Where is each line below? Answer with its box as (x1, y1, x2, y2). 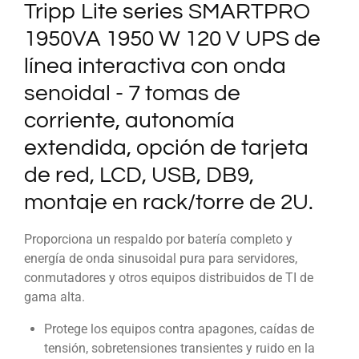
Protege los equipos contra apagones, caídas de (43, 321, 314, 337)
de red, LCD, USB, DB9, (24, 163, 254, 188)
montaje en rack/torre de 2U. (24, 191, 313, 215)
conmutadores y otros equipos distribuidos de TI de (24, 269, 313, 285)
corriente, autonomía (24, 109, 235, 133)
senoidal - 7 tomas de (24, 82, 240, 106)
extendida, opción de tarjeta (24, 136, 309, 160)
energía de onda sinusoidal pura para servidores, (24, 250, 297, 266)
